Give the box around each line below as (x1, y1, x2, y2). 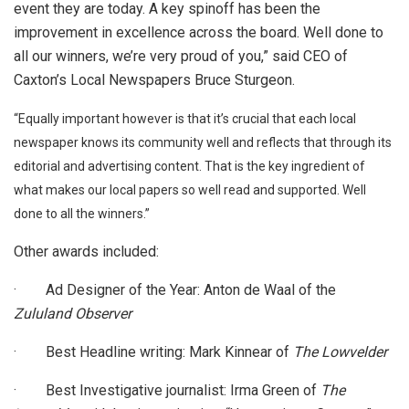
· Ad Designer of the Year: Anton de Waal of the (14, 280, 336, 299)
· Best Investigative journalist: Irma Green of (14, 381, 320, 399)
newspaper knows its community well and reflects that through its (14, 134, 392, 150)
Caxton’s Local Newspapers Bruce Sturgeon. (14, 70, 295, 89)
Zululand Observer (14, 304, 131, 322)
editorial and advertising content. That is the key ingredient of (14, 158, 365, 173)
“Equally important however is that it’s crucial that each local (14, 110, 356, 126)
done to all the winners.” (14, 205, 150, 221)
